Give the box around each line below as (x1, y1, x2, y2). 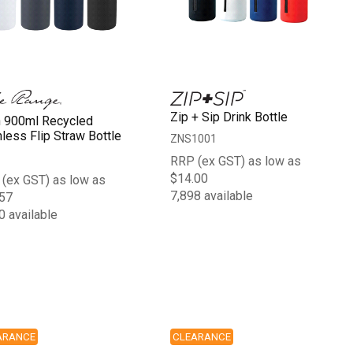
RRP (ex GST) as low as (170, 153, 302, 169)
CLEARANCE (173, 330, 232, 343)
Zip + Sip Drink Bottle (170, 109, 288, 124)
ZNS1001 (170, 132, 217, 145)
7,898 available (170, 188, 254, 203)
